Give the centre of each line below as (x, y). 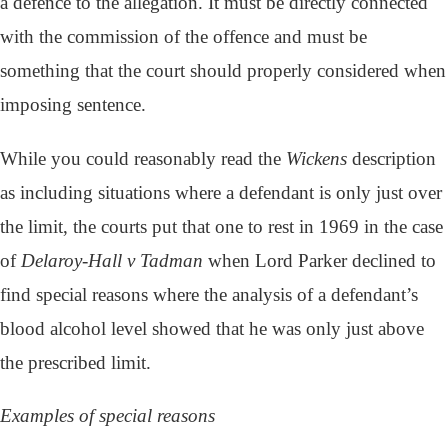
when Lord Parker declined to (319, 260)
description (391, 158)
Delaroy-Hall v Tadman (109, 260)
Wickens (316, 158)
